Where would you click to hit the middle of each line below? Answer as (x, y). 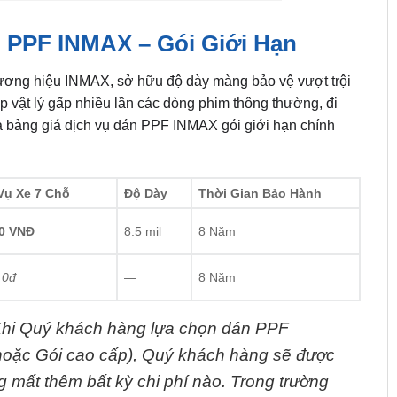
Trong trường (279, 381)
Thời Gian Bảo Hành (260, 193)
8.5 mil (142, 231)
